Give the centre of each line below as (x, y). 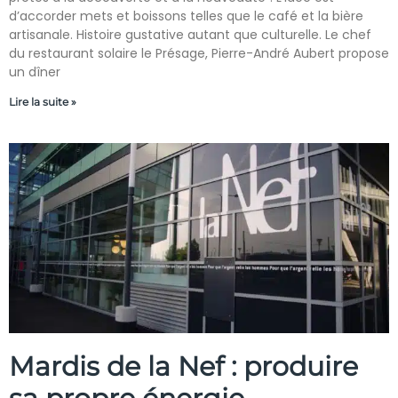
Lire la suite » (43, 102)
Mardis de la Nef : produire (183, 366)
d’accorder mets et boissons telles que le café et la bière (186, 16)
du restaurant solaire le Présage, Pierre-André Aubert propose (199, 53)
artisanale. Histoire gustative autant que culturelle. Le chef (190, 35)
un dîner (35, 72)
